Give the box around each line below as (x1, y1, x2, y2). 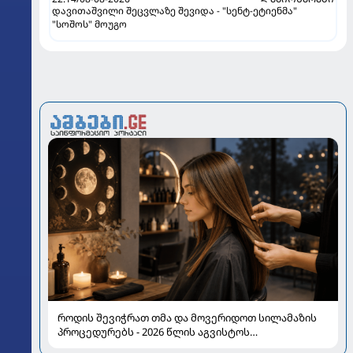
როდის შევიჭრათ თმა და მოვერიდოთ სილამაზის (58, 310, 317, 325)
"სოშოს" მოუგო (52, 17, 127, 32)
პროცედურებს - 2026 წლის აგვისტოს (58, 325, 250, 340)
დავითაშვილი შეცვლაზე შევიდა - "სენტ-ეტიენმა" (52, 4, 297, 18)
